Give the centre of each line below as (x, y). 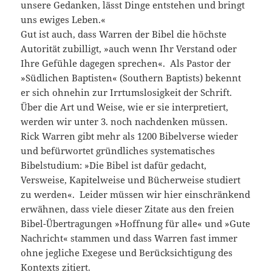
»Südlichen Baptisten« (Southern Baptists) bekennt (131, 78)
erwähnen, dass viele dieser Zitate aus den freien (128, 209)
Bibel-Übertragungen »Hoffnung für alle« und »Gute (136, 224)
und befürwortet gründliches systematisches (118, 151)
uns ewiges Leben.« (65, 20)
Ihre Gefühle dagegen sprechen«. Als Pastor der (126, 63)
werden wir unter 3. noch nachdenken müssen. (124, 122)
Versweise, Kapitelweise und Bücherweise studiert (131, 180)
